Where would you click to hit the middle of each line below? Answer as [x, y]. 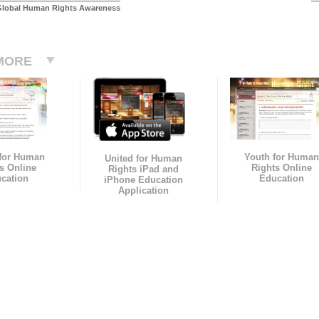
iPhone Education [144, 180]
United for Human [144, 159]
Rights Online [281, 168]
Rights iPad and [144, 169]
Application [144, 191]
